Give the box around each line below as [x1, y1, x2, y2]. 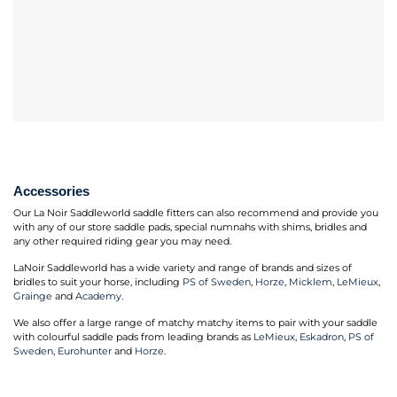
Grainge [13, 290, 52, 302]
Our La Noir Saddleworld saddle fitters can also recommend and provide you [13, 207, 378, 220]
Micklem [289, 276, 332, 288]
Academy [75, 290, 121, 302]
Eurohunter [58, 345, 112, 357]
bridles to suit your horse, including [13, 276, 183, 288]
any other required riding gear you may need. [13, 236, 231, 248]
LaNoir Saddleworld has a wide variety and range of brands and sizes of [13, 261, 352, 274]
